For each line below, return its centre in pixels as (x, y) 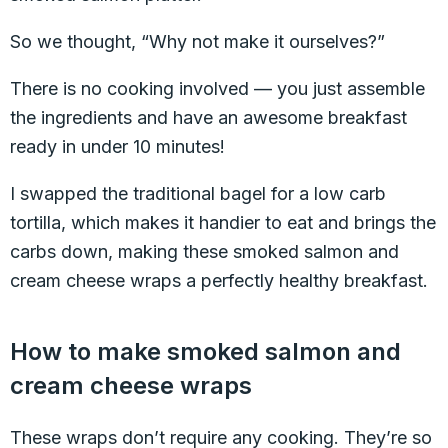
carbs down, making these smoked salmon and (204, 251)
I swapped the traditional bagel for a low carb (198, 193)
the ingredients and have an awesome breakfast (208, 117)
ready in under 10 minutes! (117, 146)
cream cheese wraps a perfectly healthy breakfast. (219, 280)
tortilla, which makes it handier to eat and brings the (223, 222)
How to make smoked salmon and (205, 351)
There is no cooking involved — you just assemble (217, 88)
